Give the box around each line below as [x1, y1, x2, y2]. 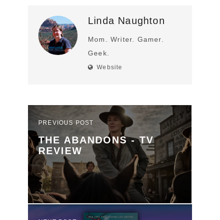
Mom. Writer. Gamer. [88, 35, 164, 43]
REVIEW [38, 145, 82, 156]
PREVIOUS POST [38, 119, 94, 126]
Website [97, 63, 123, 71]
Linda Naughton [88, 15, 165, 26]
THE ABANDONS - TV [38, 134, 154, 145]
